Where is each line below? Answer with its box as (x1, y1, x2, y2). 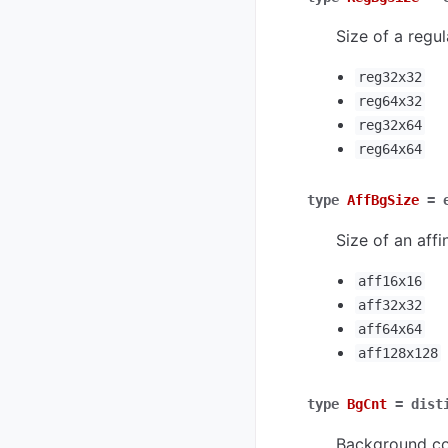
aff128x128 (357, 345, 438, 362)
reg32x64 (357, 117, 422, 134)
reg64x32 (357, 93, 422, 110)
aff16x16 (357, 273, 422, 290)
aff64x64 (357, 321, 422, 338)
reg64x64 (357, 141, 422, 158)
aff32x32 (357, 297, 422, 314)
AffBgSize (347, 192, 419, 209)
